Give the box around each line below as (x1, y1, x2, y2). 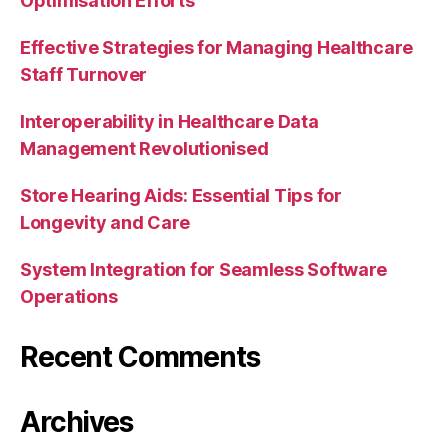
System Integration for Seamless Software (20, 259, 388, 280)
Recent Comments (20, 340, 260, 374)
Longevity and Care (20, 212, 191, 233)
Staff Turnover (20, 64, 148, 85)
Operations (20, 286, 118, 307)
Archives (20, 405, 133, 439)
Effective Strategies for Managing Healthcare (20, 37, 414, 58)
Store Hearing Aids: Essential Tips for (20, 185, 342, 206)
